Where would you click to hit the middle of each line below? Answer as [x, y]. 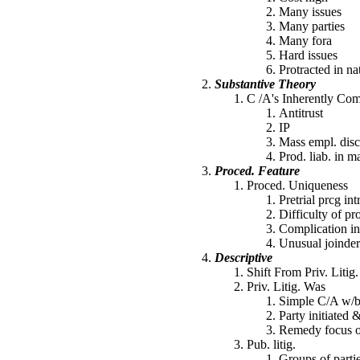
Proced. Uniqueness [297, 185]
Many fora [305, 41]
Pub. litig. [271, 344]
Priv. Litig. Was [286, 286]
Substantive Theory [265, 84]
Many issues [310, 12]
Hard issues [308, 55]
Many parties [312, 26]
